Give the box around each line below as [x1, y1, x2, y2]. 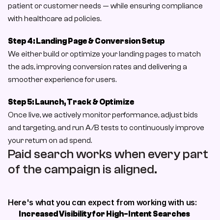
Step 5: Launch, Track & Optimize [8, 98, 134, 107]
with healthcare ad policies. [8, 14, 101, 23]
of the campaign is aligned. [8, 162, 160, 177]
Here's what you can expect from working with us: [8, 197, 197, 207]
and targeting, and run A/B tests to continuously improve [8, 123, 204, 132]
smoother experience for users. [8, 75, 116, 84]
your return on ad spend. [8, 136, 92, 145]
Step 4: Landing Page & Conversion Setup [8, 37, 165, 46]
